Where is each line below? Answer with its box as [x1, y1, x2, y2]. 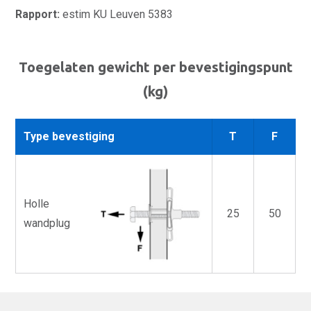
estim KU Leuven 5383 [62, 8, 173, 21]
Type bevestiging [24, 130, 115, 143]
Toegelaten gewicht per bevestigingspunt [18, 59, 293, 75]
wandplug [24, 216, 70, 230]
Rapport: [15, 8, 62, 21]
